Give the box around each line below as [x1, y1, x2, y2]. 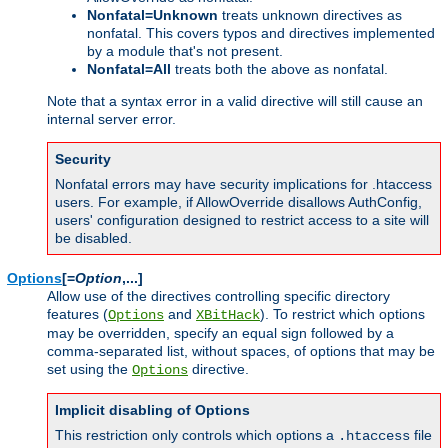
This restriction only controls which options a [55, 426, 338, 443]
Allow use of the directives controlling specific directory [47, 287, 390, 304]
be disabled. [55, 229, 132, 246]
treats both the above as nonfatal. [171, 60, 388, 77]
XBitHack [196, 306, 260, 323]
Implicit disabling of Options [55, 401, 250, 418]
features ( [47, 305, 108, 322]
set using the [47, 360, 132, 377]
